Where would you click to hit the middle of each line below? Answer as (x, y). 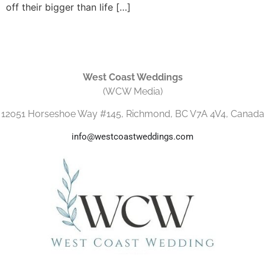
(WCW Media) (132, 91)
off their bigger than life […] (68, 7)
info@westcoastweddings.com (132, 137)
